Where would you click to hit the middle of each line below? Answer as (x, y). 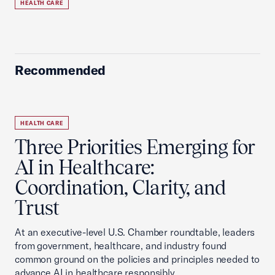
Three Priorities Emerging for (135, 147)
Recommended (60, 70)
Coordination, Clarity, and (121, 188)
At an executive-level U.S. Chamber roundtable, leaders (135, 232)
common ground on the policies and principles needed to (137, 259)
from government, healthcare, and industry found (121, 246)
